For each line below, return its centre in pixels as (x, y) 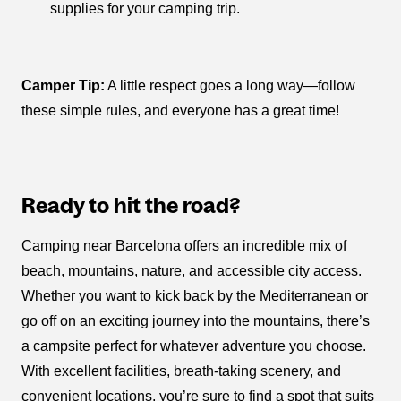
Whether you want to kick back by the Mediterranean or (195, 296)
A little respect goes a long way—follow (230, 86)
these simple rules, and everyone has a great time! (180, 111)
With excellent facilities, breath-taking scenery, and (181, 371)
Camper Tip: (63, 86)
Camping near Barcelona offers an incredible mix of (184, 246)
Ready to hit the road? (131, 206)
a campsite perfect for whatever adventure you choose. (194, 346)
